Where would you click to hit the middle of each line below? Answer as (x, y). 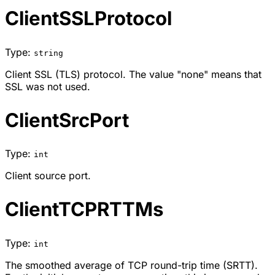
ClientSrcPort (67, 120)
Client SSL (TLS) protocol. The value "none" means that (133, 74)
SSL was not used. (48, 86)
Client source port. (48, 176)
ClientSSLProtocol (88, 18)
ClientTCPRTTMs (84, 210)
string (48, 53)
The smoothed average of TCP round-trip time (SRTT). (131, 265)
